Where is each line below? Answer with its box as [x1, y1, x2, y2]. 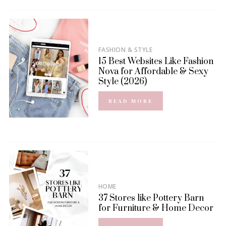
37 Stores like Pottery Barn [98, 192, 204, 204]
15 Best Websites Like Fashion [98, 55, 213, 67]
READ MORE [108, 97, 153, 105]
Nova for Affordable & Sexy [98, 66, 208, 77]
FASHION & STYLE [98, 45, 153, 54]
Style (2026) [98, 76, 147, 87]
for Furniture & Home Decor [98, 202, 213, 214]
